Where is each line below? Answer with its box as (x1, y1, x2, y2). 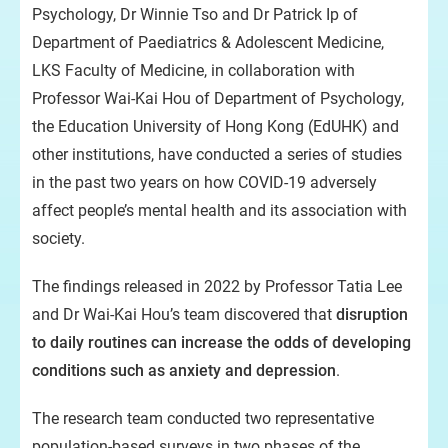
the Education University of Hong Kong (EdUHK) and (32, 117, 399, 136)
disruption (336, 305, 408, 324)
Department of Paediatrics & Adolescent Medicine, (32, 33, 384, 52)
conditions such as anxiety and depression (32, 361, 336, 380)
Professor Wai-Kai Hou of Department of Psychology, (32, 89, 404, 108)
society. (32, 229, 85, 248)
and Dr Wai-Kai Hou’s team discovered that (32, 305, 336, 324)
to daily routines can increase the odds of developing (32, 333, 411, 352)
